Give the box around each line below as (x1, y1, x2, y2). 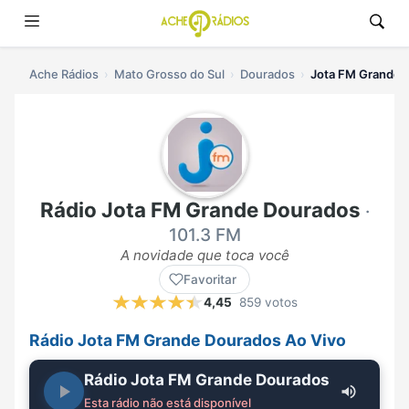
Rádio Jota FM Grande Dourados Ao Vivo (29, 330, 346, 351)
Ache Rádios (29, 67, 99, 81)
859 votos (238, 295, 298, 310)
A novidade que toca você (120, 246, 289, 265)
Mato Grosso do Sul (114, 67, 225, 81)
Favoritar (184, 272, 236, 288)
